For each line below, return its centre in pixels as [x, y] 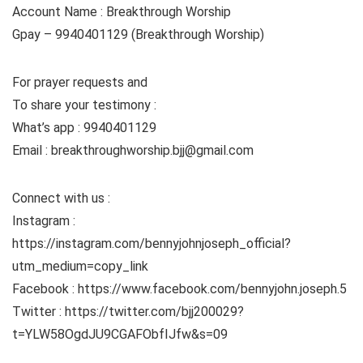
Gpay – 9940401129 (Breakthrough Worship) [138, 34]
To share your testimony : [84, 105]
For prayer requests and [80, 82]
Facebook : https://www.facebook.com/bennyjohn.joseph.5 [179, 288]
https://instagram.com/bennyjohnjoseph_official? [152, 243]
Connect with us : [61, 198]
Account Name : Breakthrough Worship [122, 11]
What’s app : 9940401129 [84, 127]
